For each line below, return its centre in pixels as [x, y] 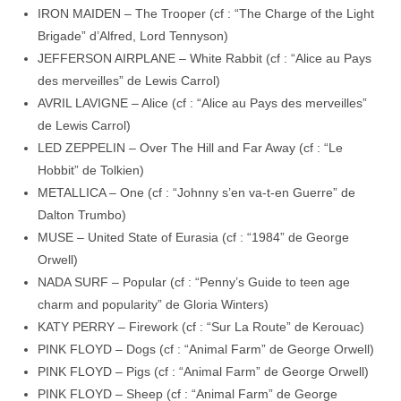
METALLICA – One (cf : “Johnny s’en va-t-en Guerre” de [197, 192]
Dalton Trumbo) [82, 215]
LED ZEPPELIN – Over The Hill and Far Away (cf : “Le [191, 148]
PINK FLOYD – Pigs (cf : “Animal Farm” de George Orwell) [204, 371]
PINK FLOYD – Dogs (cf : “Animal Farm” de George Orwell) [206, 349]
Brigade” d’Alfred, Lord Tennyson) [133, 36]
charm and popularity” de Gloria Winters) [154, 304]
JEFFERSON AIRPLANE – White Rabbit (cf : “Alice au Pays [205, 58]
